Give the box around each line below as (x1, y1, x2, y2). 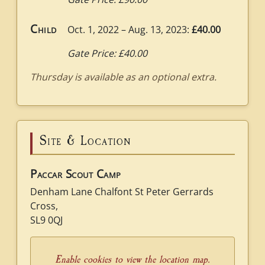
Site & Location (40, 132, 131, 149)
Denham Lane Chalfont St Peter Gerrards (30, 185, 214, 198)
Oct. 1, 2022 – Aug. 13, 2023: (67, 23, 192, 36)
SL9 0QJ (30, 214, 63, 227)
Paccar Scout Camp (30, 166, 121, 182)
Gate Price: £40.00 (67, 47, 147, 60)
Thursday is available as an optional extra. (30, 70, 216, 83)
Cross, (30, 199, 58, 212)
